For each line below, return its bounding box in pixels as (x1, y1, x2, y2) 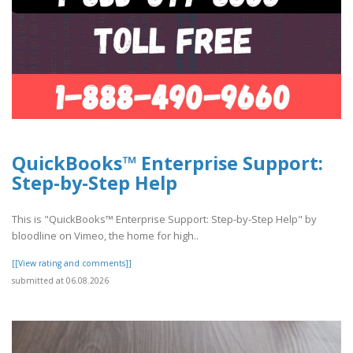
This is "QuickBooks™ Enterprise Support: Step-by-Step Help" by (12, 212, 317, 227)
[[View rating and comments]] (12, 258, 132, 269)
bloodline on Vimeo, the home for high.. (12, 229, 199, 243)
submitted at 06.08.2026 (12, 275, 109, 287)
